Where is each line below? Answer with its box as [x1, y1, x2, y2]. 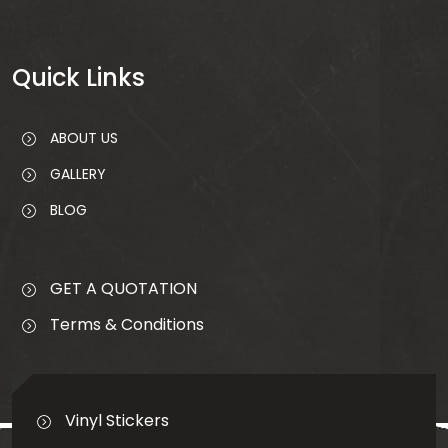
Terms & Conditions [50, 312, 204, 336]
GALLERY [46, 163, 106, 184]
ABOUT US [46, 127, 118, 148]
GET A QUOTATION [50, 276, 197, 300]
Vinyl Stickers [65, 408, 169, 432]
